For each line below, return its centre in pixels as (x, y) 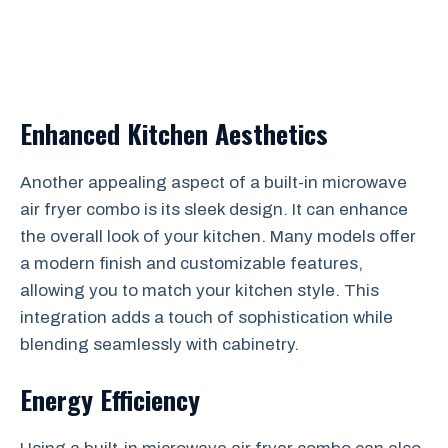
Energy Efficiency (110, 399)
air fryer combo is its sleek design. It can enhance (214, 209)
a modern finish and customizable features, (191, 263)
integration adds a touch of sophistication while (206, 317)
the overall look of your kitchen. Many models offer (218, 236)
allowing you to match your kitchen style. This (199, 290)
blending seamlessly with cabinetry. (159, 344)
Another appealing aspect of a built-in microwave (213, 182)
